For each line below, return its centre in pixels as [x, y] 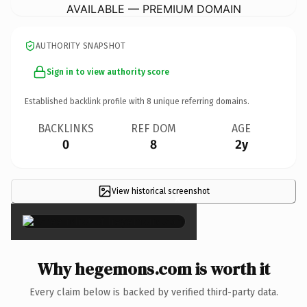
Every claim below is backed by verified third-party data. [153, 292]
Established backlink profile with [86, 101]
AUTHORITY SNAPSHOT [81, 46]
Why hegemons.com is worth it [153, 269]
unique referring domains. [200, 101]
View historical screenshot [160, 191]
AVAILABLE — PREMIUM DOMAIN [153, 9]
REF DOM [153, 128]
